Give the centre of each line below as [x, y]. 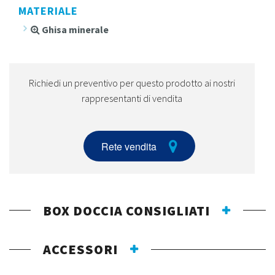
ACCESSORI [80, 250]
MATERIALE [48, 11]
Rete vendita [129, 146]
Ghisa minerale [74, 30]
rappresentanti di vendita [132, 99]
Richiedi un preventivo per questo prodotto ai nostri [132, 83]
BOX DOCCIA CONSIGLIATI [126, 210]
